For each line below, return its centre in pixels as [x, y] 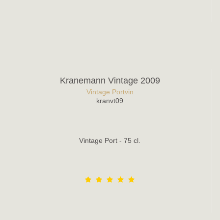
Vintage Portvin [110, 92]
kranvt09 [110, 101]
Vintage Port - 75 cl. [110, 141]
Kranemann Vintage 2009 [110, 80]
